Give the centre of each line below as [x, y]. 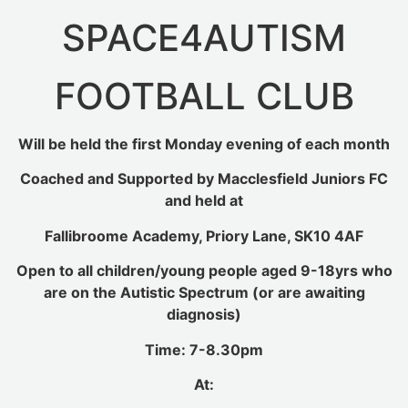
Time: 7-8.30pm [204, 349]
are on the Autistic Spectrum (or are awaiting [204, 293]
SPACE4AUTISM [204, 38]
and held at [204, 201]
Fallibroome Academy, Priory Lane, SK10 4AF [204, 235]
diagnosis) [204, 315]
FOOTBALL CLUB [204, 97]
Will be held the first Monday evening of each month [204, 144]
